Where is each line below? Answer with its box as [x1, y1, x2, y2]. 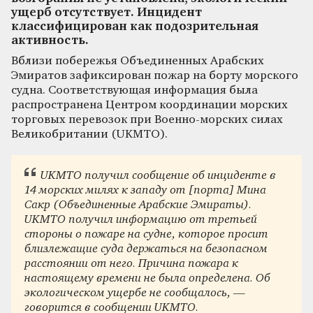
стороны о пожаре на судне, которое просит [24, 228, 269, 241]
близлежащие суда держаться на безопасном [24, 243, 268, 256]
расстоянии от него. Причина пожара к [24, 258, 239, 270]
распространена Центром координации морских [11, 99, 288, 111]
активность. [11, 34, 89, 47]
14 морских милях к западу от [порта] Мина [24, 184, 267, 197]
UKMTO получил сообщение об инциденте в [40, 170, 276, 182]
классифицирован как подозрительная [11, 20, 259, 33]
